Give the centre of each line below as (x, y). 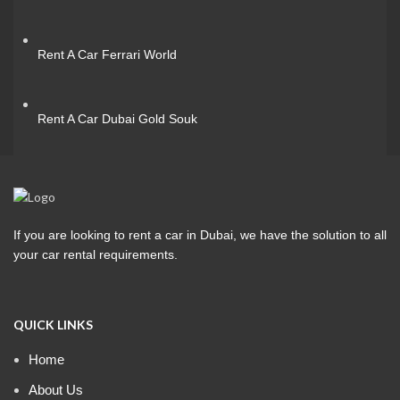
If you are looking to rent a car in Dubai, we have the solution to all (200, 235)
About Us (56, 390)
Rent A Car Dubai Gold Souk (117, 118)
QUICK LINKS (54, 325)
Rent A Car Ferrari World (107, 54)
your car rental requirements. (96, 255)
